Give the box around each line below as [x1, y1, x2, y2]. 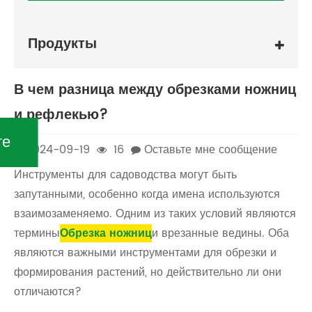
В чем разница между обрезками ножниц [14, 78, 296, 102]
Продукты [28, 33, 97, 56]
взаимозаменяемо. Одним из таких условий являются [14, 205, 296, 223]
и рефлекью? [14, 103, 108, 127]
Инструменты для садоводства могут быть [14, 166, 237, 184]
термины [14, 224, 60, 242]
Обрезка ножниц [60, 224, 152, 242]
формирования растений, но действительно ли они [14, 263, 281, 281]
